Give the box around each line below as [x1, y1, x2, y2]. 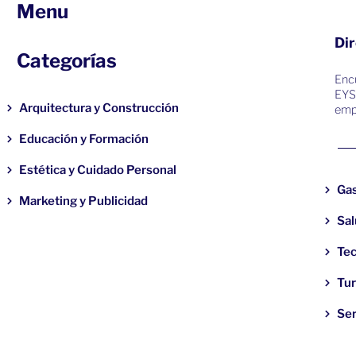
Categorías [16, 49, 117, 73]
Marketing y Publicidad [19, 194, 149, 209]
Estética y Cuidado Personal [19, 163, 177, 178]
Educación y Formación [19, 132, 149, 147]
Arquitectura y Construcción [19, 101, 180, 116]
